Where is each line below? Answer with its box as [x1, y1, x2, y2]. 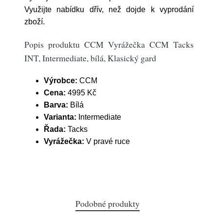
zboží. [24, 18, 45, 26]
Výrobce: [44, 76, 77, 85]
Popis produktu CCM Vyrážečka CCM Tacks [24, 38, 194, 50]
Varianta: [44, 113, 78, 121]
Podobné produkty [75, 198, 140, 209]
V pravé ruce [86, 137, 130, 145]
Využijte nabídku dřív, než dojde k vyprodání [24, 5, 194, 14]
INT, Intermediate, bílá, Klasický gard [24, 52, 156, 64]
